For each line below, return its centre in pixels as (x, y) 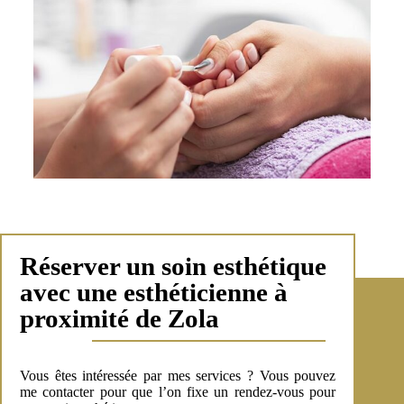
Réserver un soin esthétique (173, 266)
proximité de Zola (119, 318)
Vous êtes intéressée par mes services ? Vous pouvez (178, 375)
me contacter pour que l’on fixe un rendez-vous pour (178, 391)
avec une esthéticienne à (154, 292)
